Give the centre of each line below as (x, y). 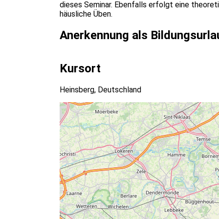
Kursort (80, 68)
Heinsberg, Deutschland (100, 89)
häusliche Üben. (87, 14)
